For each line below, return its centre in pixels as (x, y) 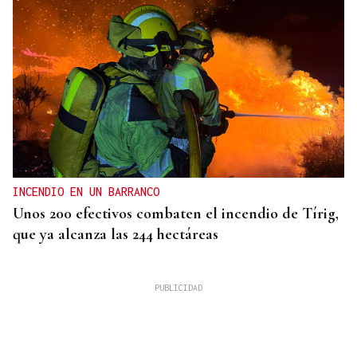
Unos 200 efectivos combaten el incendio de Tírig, (176, 213)
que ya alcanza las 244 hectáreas (116, 234)
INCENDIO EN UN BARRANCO (86, 191)
